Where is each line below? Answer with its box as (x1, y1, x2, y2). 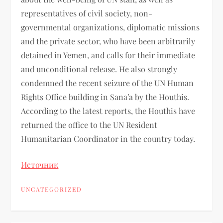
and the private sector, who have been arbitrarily (21, 35, 196, 46)
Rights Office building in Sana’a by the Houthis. (21, 91, 190, 102)
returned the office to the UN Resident (21, 119, 158, 130)
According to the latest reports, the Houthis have (21, 105, 196, 116)
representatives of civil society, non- (21, 7, 153, 18)
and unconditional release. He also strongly (21, 63, 178, 74)
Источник (21, 159, 59, 170)
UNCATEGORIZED (21, 185, 83, 193)
